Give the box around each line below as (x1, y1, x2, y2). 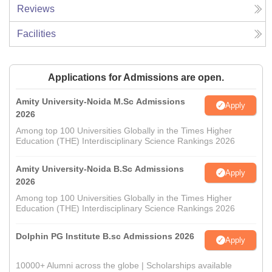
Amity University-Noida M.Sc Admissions (16, 97, 185, 107)
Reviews (17, 4, 55, 15)
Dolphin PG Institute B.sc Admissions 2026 (16, 231, 194, 242)
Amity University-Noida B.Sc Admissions (16, 164, 184, 174)
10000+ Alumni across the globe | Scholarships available (16, 260, 232, 271)
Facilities (17, 29, 56, 39)
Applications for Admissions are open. (48, 72, 224, 83)
